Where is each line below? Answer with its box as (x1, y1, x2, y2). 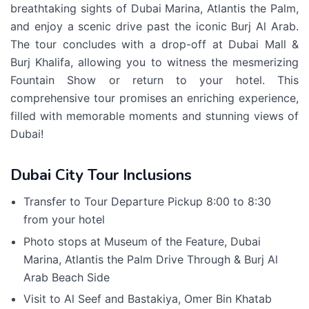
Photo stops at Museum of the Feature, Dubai (23, 234, 261, 248)
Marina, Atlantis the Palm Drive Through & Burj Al (23, 252, 278, 266)
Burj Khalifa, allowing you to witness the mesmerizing (10, 55, 299, 69)
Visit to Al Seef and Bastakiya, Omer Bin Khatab (23, 292, 272, 306)
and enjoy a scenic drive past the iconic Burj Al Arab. (10, 19, 299, 33)
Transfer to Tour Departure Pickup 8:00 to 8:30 (23, 195, 271, 208)
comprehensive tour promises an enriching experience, (10, 91, 299, 105)
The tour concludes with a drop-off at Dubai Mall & (10, 37, 299, 51)
